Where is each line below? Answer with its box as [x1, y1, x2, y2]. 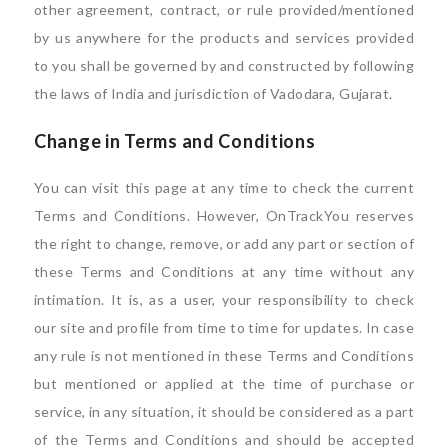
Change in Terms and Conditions [34, 129, 316, 152]
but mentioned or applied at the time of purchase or [34, 374, 414, 392]
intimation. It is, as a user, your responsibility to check [34, 290, 414, 308]
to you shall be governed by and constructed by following [34, 56, 414, 74]
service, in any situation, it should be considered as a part [34, 402, 414, 420]
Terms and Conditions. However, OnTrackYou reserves [34, 206, 414, 224]
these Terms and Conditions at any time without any [34, 262, 414, 280]
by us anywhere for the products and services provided [34, 28, 414, 46]
